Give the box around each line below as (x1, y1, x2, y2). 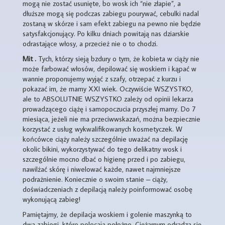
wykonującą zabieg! (23, 194, 80, 204)
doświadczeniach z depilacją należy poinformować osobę (23, 184, 192, 194)
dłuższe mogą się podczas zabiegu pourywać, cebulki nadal (23, 9, 199, 18)
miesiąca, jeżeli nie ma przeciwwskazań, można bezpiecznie (23, 114, 200, 124)
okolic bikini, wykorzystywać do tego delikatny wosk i (23, 144, 182, 154)
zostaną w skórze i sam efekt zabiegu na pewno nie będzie (23, 19, 201, 28)
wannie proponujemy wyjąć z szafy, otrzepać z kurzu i (23, 74, 181, 83)
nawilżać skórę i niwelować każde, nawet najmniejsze (23, 164, 181, 174)
